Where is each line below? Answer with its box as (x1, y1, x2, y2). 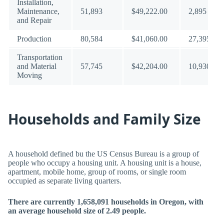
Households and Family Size (8, 109, 201, 128)
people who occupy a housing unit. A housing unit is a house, (8, 158, 201, 167)
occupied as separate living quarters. (8, 176, 121, 185)
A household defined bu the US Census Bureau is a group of (8, 149, 199, 158)
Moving (17, 71, 42, 79)
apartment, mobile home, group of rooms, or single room (8, 167, 186, 176)
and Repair (17, 16, 51, 24)
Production (17, 34, 51, 43)
